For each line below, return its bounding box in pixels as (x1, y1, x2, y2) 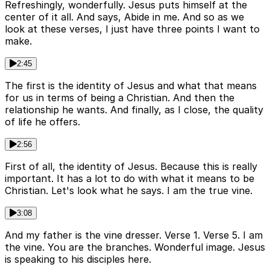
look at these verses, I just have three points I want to (5, 23, 260, 36)
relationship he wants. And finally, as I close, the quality (5, 104, 263, 116)
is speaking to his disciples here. (5, 253, 151, 266)
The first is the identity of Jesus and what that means (5, 80, 257, 92)
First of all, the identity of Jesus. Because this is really (5, 160, 257, 173)
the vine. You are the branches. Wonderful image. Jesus (5, 241, 265, 254)
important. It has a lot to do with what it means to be (5, 172, 254, 185)
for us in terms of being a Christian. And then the (5, 92, 234, 104)
